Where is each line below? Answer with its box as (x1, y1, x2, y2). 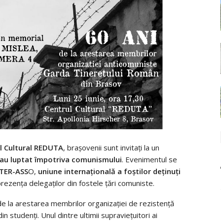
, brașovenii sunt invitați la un (63, 143, 159, 153)
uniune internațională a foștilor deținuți (38, 166, 181, 177)
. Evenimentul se (122, 154, 177, 165)
